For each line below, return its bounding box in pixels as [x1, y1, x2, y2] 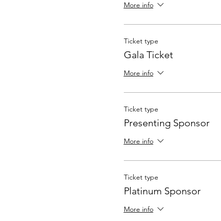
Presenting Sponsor [123, 117, 210, 129]
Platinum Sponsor [123, 185, 201, 197]
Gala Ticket [123, 49, 173, 61]
